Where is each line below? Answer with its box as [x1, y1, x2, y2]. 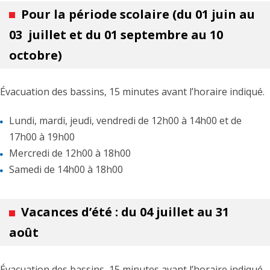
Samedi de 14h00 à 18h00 [9, 163, 123, 177]
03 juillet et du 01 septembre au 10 [9, 26, 223, 43]
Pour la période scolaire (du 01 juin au [21, 5, 255, 22]
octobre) [9, 46, 62, 63]
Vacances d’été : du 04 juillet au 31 [21, 204, 229, 221]
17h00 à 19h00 [9, 130, 75, 144]
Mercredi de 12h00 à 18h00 [9, 146, 131, 160]
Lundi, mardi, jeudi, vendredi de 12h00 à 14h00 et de [9, 114, 242, 128]
